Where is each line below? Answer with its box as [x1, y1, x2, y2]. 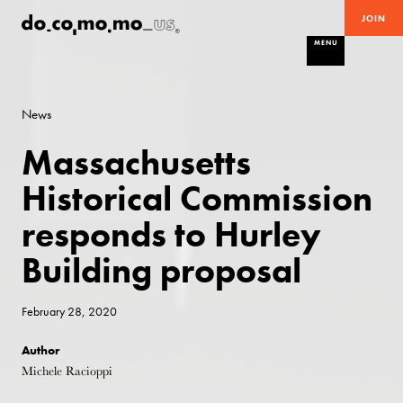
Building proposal [22, 249, 302, 292]
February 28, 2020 [22, 304, 118, 320]
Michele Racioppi [22, 364, 113, 379]
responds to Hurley [22, 213, 322, 256]
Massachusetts [22, 141, 252, 184]
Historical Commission [22, 177, 373, 220]
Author [22, 343, 60, 359]
